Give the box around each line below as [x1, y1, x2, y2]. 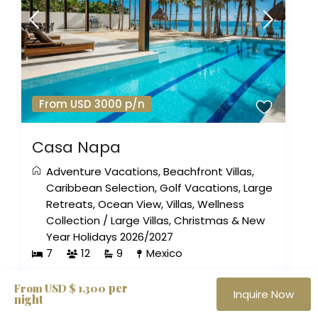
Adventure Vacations [46, 163, 159, 179]
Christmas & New [174, 212, 265, 228]
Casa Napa [32, 136, 121, 158]
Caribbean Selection [46, 180, 155, 195]
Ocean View [98, 196, 162, 212]
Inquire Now [234, 287, 294, 302]
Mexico [146, 245, 183, 261]
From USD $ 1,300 [14, 281, 106, 295]
